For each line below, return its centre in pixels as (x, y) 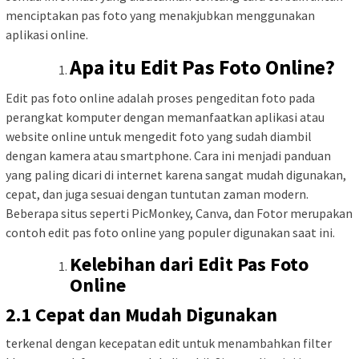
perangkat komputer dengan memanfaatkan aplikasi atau (165, 117)
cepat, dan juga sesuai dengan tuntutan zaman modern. (157, 194)
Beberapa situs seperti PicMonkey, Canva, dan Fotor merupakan (179, 213)
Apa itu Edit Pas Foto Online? (202, 67)
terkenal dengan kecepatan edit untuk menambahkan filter (169, 343)
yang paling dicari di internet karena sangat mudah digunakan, (176, 174)
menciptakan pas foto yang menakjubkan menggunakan (160, 15)
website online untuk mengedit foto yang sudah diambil (159, 136)
